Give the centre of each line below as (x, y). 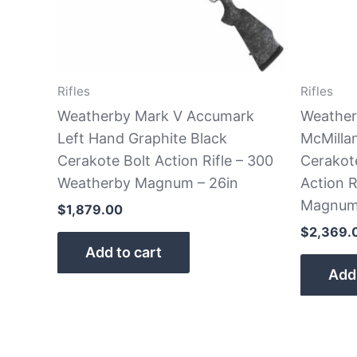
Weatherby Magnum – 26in (148, 182)
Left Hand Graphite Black (142, 138)
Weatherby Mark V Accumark (156, 116)
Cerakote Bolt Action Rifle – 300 (165, 160)
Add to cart (124, 252)
